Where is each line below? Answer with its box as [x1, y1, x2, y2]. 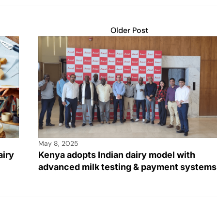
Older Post [110, 25, 148, 35]
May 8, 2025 [38, 139, 78, 148]
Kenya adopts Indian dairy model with [38, 150, 195, 160]
